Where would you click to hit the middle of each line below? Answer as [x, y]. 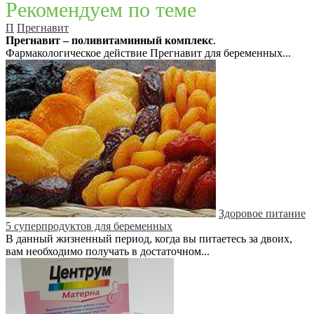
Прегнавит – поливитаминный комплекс [109, 41]
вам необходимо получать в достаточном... [108, 252]
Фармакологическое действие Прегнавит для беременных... [148, 53]
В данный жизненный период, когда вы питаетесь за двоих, [149, 239]
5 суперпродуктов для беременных [89, 226]
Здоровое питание [262, 214]
